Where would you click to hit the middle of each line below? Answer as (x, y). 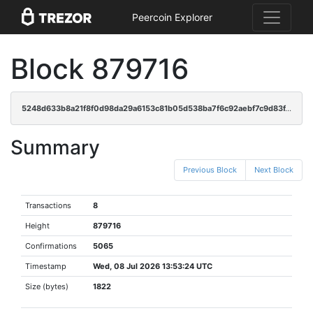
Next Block (274, 170)
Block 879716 (100, 69)
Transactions (49, 205)
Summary (55, 147)
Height (38, 226)
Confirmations (51, 246)
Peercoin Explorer (172, 17)
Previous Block (210, 170)
